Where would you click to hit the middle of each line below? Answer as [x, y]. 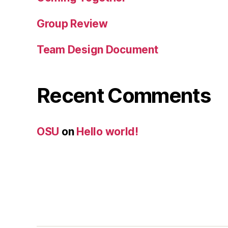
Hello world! [107, 131]
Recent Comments [124, 95]
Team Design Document [97, 49]
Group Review [72, 23]
